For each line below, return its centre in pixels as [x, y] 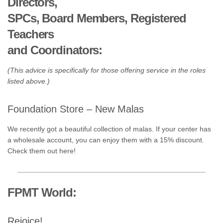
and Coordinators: [55, 50]
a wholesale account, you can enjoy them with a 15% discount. [106, 140]
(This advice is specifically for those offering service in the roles [107, 70]
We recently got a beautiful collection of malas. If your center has [109, 129]
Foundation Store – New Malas [76, 109]
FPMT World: [42, 193]
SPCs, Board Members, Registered [97, 18]
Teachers [31, 34]
